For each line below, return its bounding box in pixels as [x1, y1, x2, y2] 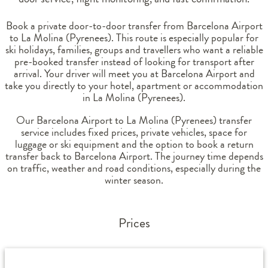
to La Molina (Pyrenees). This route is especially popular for [10, 30, 258, 45]
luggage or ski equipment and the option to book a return [14, 136, 254, 152]
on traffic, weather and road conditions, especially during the [7, 160, 261, 176]
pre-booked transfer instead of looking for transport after [14, 54, 254, 69]
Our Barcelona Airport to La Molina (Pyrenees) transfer [16, 112, 252, 128]
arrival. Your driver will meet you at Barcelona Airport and [13, 66, 255, 81]
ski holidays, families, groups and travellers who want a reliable [5, 42, 263, 57]
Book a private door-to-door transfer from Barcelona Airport [5, 18, 263, 33]
